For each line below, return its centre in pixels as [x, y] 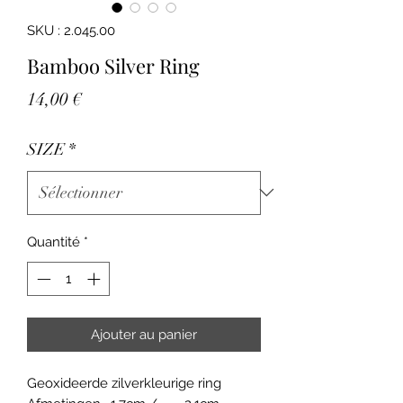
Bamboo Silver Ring [113, 65]
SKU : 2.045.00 [71, 30]
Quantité [54, 242]
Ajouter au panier [144, 335]
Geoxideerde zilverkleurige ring [124, 384]
